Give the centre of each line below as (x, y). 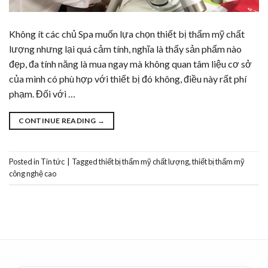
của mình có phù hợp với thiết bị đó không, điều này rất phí (128, 78)
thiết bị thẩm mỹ (218, 162)
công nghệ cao (33, 174)
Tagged (85, 162)
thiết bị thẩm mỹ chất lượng (144, 162)
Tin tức (53, 162)
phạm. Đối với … (42, 93)
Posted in (25, 162)
